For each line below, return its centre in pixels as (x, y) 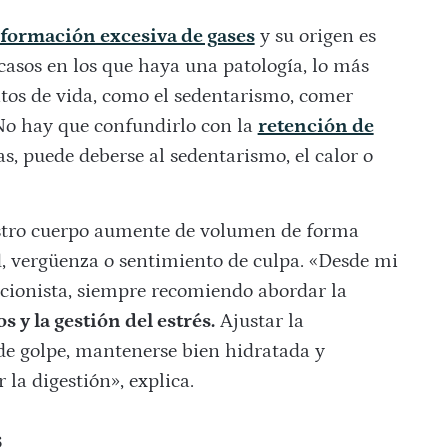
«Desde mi (353, 261)
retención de (315, 126)
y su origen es (315, 36)
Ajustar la (259, 321)
